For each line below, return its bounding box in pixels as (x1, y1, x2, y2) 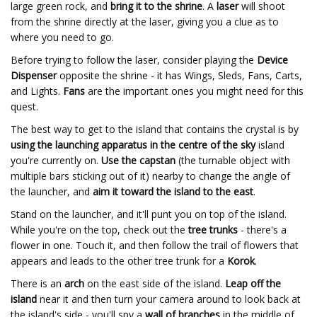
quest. (11, 100, 38, 113)
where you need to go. (11, 30, 114, 44)
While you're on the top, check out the (11, 223, 188, 236)
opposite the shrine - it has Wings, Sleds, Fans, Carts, (57, 69, 302, 82)
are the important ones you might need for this (88, 84, 304, 98)
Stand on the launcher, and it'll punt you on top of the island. (11, 207, 287, 221)
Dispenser (11, 69, 57, 82)
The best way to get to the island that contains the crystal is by (11, 122, 299, 136)
